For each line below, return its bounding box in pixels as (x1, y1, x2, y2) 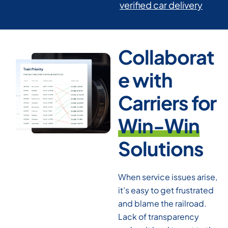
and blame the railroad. (118, 198, 207, 209)
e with (118, 67, 173, 92)
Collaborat (118, 44, 214, 69)
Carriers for (118, 90, 217, 115)
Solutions (118, 136, 204, 160)
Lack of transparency (118, 211, 199, 222)
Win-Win (118, 113, 199, 137)
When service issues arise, (118, 172, 217, 183)
